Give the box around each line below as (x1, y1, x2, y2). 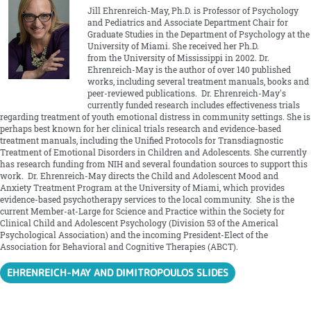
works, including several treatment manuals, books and (87, 76, 309, 87)
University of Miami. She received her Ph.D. (87, 41, 259, 52)
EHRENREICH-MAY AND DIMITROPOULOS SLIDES (7, 265, 229, 279)
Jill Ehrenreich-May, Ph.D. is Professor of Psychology (87, 6, 299, 17)
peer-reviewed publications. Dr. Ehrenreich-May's (87, 88, 286, 99)
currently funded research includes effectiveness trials (87, 100, 300, 111)
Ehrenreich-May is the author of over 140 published (87, 65, 291, 76)
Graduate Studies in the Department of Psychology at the (87, 29, 310, 40)
